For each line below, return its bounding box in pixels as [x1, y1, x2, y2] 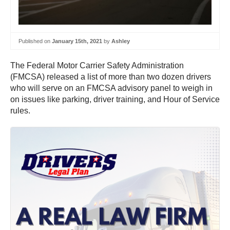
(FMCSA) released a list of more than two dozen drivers [10, 72, 211, 82]
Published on [18, 37, 52, 44]
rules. [10, 106, 30, 116]
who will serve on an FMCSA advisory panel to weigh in [10, 84, 213, 93]
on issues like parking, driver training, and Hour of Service [10, 95, 220, 104]
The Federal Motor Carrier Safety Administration [10, 61, 184, 70]
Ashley [111, 37, 130, 44]
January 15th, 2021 [52, 37, 102, 44]
